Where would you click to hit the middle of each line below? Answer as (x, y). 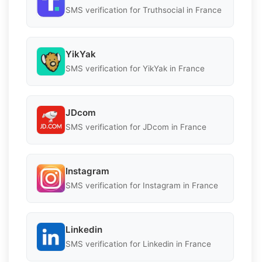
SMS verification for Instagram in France (142, 186)
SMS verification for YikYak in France (135, 69)
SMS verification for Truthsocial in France (144, 10)
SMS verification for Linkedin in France (138, 244)
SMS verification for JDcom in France (136, 127)
